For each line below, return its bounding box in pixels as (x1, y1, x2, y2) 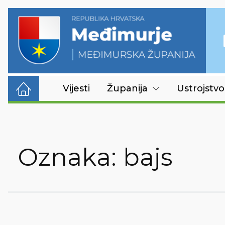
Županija (107, 83, 148, 94)
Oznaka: (18, 143, 123, 172)
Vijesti (63, 83, 90, 94)
